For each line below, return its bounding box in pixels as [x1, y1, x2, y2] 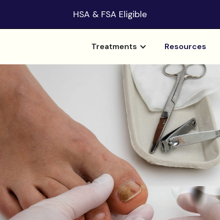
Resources [164, 41, 206, 52]
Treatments [91, 41, 137, 52]
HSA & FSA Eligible [73, 9, 147, 20]
